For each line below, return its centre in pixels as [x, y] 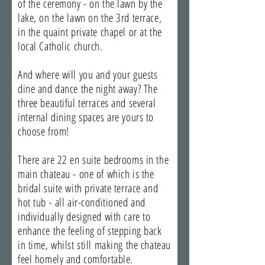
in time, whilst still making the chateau [94, 245]
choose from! [43, 131]
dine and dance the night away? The [88, 89]
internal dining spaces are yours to [86, 117]
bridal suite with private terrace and [88, 188]
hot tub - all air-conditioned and [82, 202]
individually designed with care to [84, 216]
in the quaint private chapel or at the [90, 32]
